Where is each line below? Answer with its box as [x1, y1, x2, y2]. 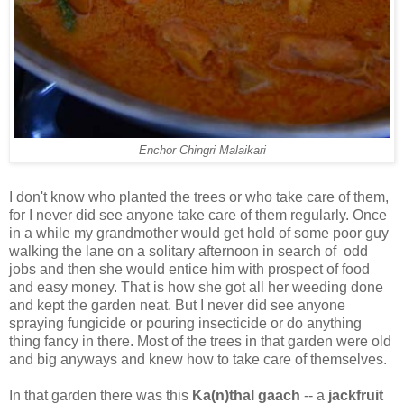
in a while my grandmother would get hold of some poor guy [9, 225, 389, 241]
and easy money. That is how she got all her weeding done [9, 279, 383, 295]
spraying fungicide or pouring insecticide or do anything [9, 315, 362, 331]
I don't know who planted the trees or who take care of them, [9, 188, 389, 205]
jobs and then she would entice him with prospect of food [9, 261, 370, 277]
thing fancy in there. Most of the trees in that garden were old [9, 333, 391, 349]
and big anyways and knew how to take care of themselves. [9, 351, 387, 367]
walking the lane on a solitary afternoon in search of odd [9, 243, 368, 259]
